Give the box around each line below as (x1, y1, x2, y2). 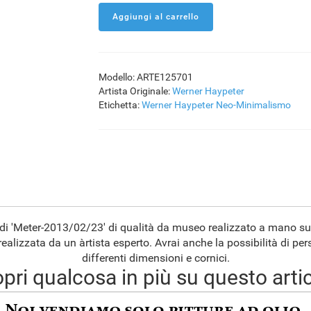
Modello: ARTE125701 (98, 72, 193, 83)
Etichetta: (98, 99, 142, 110)
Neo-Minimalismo (215, 99, 291, 110)
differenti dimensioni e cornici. (81, 251, 230, 264)
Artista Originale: (98, 85, 172, 96)
